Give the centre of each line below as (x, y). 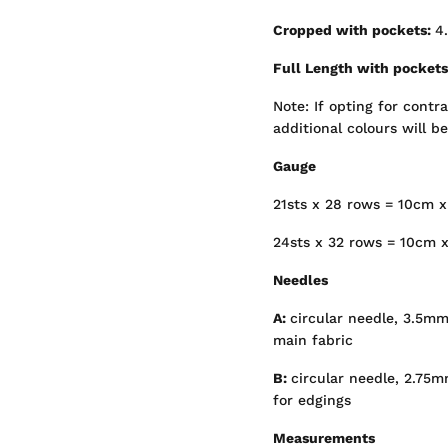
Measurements (324, 438)
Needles (300, 280)
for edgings (312, 400)
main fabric (313, 340)
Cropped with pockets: (354, 30)
